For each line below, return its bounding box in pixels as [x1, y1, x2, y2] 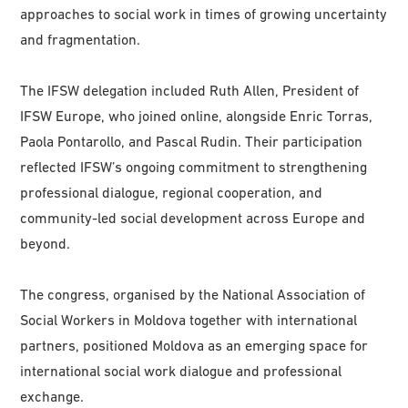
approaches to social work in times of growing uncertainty [20, 5, 388, 23]
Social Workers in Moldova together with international [20, 311, 358, 329]
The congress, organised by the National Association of [20, 286, 366, 303]
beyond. [20, 235, 71, 252]
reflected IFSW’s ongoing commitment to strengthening [20, 158, 368, 176]
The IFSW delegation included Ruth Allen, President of [20, 82, 360, 99]
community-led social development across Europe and [20, 209, 366, 227]
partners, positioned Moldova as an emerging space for [20, 337, 369, 354]
